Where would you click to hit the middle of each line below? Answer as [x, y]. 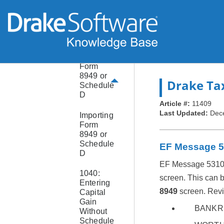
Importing [96, 115]
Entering [95, 183]
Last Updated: [184, 113]
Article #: [175, 104]
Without [93, 211]
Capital [92, 192]
